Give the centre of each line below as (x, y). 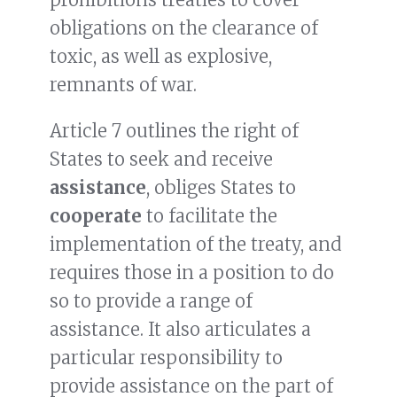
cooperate (96, 216)
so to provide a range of (151, 301)
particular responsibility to (166, 358)
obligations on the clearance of (184, 28)
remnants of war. (123, 85)
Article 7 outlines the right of (174, 131)
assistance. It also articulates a (180, 330)
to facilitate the (210, 216)
